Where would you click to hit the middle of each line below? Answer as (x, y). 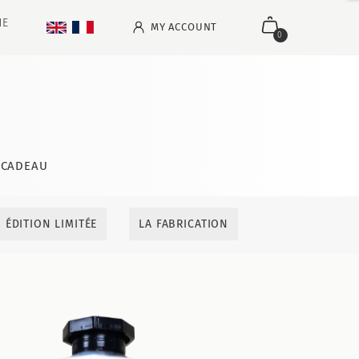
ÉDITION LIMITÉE (51, 224)
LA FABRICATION (184, 224)
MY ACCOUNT (184, 27)
